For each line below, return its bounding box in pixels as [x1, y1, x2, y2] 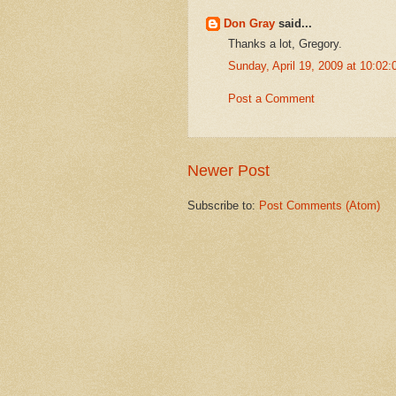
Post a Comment [228, 91, 315, 105]
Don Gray [224, 16, 275, 30]
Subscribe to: [187, 199, 259, 213]
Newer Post [187, 162, 270, 180]
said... [275, 16, 312, 30]
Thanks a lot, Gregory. [228, 37, 342, 51]
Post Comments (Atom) [259, 199, 380, 213]
